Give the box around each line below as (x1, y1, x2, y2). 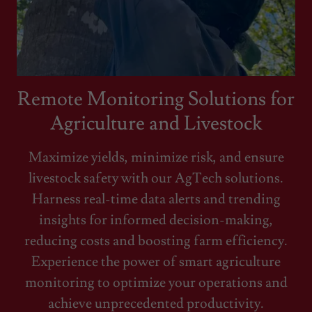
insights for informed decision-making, (39, 211, 273, 230)
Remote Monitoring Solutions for (17, 86, 295, 113)
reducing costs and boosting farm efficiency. (24, 232, 288, 251)
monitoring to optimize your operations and (24, 274, 288, 292)
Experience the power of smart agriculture (31, 253, 281, 272)
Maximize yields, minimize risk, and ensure (28, 148, 284, 167)
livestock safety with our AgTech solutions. (29, 169, 283, 188)
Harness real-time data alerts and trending (31, 190, 281, 209)
